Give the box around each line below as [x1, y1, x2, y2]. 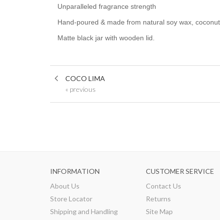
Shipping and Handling [50, 207, 118, 216]
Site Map [146, 207, 173, 216]
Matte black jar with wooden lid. [57, 34, 155, 42]
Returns [146, 194, 171, 203]
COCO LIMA [65, 74, 105, 83]
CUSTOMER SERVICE [146, 167, 214, 176]
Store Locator [50, 194, 92, 203]
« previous [65, 85, 96, 94]
